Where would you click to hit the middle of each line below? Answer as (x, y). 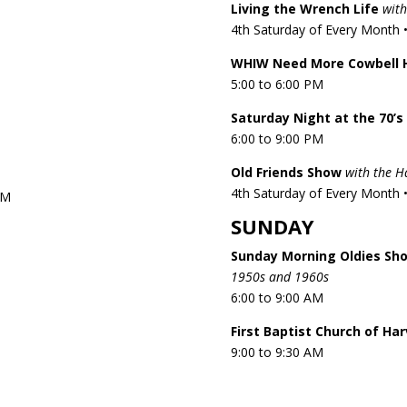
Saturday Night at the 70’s (317, 117)
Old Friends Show (286, 172)
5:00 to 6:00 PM (277, 84)
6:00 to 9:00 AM (277, 297)
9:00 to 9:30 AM (277, 352)
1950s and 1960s (279, 276)
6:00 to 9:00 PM (277, 138)
